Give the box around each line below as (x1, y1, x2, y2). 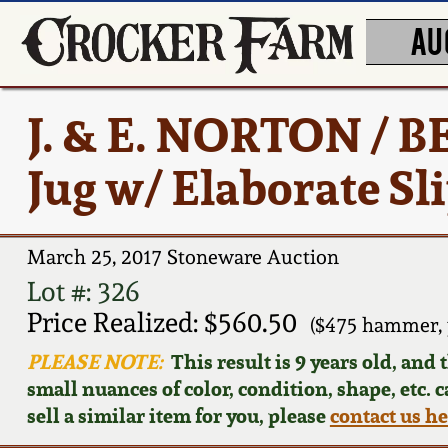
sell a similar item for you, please (26, 401, 330, 429)
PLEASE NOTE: (26, 347, 163, 375)
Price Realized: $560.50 (26, 306, 297, 338)
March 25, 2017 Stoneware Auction (26, 245, 339, 270)
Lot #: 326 (26, 275, 140, 307)
